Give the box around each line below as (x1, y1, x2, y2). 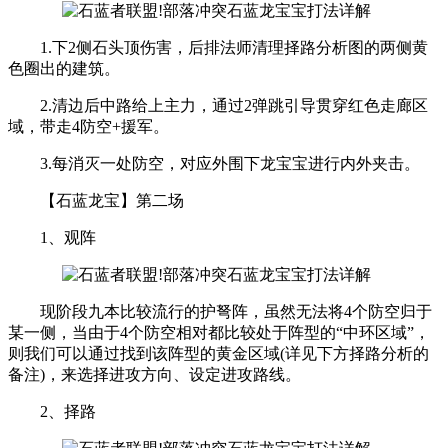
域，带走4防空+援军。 (8, 117, 169, 135)
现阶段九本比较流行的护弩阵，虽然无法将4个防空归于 (8, 302, 432, 320)
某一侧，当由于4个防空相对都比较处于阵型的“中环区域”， (8, 323, 430, 341)
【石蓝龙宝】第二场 (8, 191, 184, 209)
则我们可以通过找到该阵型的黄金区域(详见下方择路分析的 (8, 344, 429, 362)
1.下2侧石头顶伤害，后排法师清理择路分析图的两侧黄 (8, 38, 428, 56)
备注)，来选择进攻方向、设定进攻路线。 (8, 365, 301, 383)
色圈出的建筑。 (8, 59, 120, 77)
